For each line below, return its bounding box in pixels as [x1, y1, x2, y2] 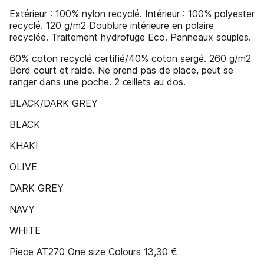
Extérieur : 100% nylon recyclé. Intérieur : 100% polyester [9, 8, 255, 19]
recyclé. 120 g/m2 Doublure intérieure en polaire [9, 19, 214, 31]
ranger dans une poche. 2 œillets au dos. [9, 76, 186, 88]
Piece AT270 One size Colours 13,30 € [9, 246, 177, 258]
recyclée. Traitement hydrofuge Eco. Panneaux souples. [9, 31, 251, 43]
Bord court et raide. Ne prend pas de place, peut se [9, 64, 233, 76]
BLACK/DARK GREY [9, 97, 98, 109]
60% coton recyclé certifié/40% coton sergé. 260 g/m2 [9, 52, 251, 64]
